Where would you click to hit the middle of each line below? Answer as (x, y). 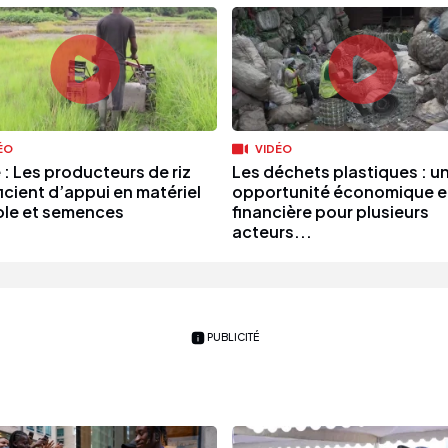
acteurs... (271, 232)
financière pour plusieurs (330, 212)
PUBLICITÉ (233, 337)
